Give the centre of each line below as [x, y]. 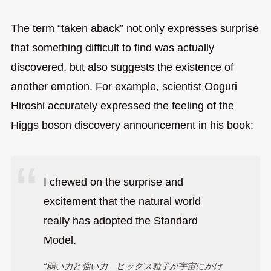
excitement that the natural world [122, 202]
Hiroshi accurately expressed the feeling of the [122, 106]
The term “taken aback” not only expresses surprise [135, 28]
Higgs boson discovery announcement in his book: [132, 125]
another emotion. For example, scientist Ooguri [124, 86]
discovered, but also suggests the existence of [122, 67]
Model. [60, 240]
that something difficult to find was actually [112, 47]
